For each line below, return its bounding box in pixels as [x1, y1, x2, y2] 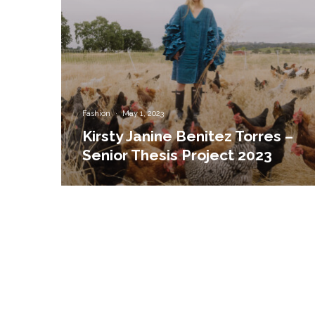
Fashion [82, 109, 111, 119]
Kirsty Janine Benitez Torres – [82, 127, 294, 146]
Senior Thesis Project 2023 [82, 146, 273, 165]
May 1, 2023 [122, 109, 165, 119]
